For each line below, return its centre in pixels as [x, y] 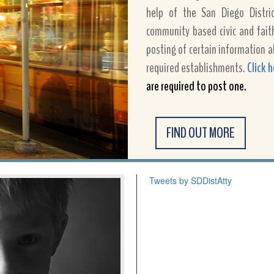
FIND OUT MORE [201, 133]
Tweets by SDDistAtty [191, 181]
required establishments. [197, 68]
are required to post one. [196, 86]
